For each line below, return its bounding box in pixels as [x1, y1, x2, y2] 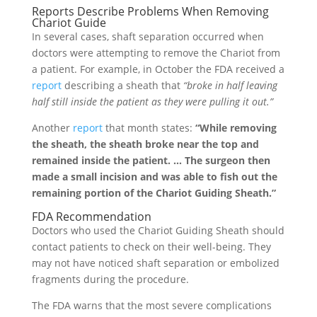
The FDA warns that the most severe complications [31, 298, 272, 312]
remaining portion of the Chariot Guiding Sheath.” [31, 185, 276, 200]
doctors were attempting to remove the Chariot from [31, 45, 280, 59]
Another [31, 120, 73, 134]
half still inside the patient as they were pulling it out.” [31, 94, 273, 108]
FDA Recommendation [31, 208, 151, 224]
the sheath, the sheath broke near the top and [31, 137, 259, 151]
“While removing [195, 120, 277, 134]
